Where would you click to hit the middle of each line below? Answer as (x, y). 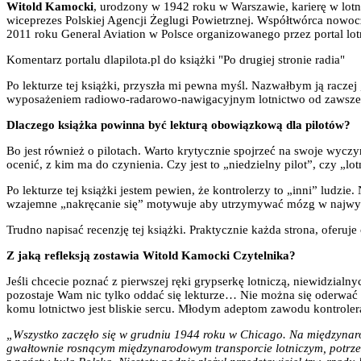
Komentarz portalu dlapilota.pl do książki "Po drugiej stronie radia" (176, 59)
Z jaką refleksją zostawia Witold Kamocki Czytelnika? (151, 255)
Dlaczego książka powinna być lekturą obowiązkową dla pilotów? (178, 124)
